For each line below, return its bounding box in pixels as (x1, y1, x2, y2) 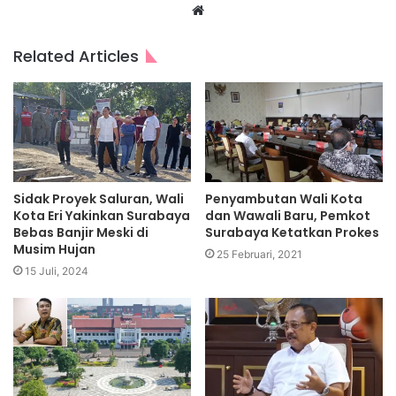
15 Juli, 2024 (25, 264, 88, 278)
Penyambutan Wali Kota (205, 190, 362, 209)
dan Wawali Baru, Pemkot (205, 207, 370, 225)
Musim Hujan (13, 240, 98, 259)
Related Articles (13, 44, 139, 67)
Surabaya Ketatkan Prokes (205, 224, 379, 242)
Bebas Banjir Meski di (13, 224, 148, 242)
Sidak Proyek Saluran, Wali (13, 190, 184, 209)
